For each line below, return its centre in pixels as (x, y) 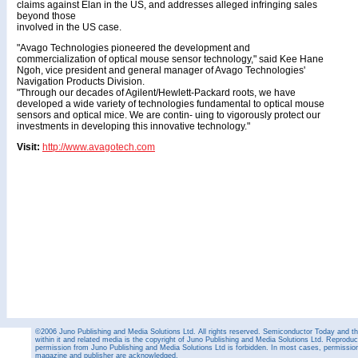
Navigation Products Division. (81, 82)
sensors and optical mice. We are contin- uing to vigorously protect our (169, 115)
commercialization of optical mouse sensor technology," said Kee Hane (170, 59)
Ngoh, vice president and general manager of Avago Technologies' (161, 70)
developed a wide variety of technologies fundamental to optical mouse (171, 104)
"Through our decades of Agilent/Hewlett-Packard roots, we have (156, 93)
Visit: (28, 147)
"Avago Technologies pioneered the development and (133, 48)
